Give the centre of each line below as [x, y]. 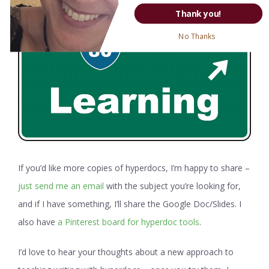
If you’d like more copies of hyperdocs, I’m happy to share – [134, 168]
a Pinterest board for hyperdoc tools [128, 222]
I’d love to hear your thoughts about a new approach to [126, 252]
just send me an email [61, 186]
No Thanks [196, 36]
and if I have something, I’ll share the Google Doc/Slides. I [130, 204]
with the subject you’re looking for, [172, 186]
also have [38, 222]
